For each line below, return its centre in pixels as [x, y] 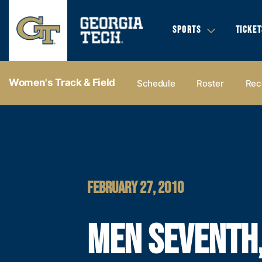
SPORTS [187, 30]
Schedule [156, 83]
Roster [210, 83]
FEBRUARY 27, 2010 [136, 188]
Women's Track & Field [62, 82]
